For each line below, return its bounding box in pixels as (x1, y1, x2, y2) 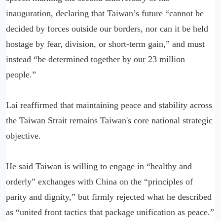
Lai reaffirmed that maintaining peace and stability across (6, 100, 212, 110)
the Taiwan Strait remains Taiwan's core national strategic (6, 115, 213, 125)
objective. (6, 131, 43, 141)
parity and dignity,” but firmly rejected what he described (6, 192, 212, 202)
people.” (6, 70, 36, 79)
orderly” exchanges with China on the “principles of (6, 177, 193, 186)
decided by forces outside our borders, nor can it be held (6, 24, 208, 34)
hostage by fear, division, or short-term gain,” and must (6, 39, 205, 49)
